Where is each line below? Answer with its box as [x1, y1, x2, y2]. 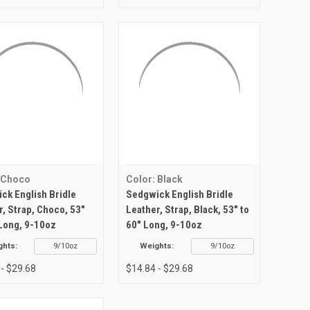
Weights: [140, 241, 174, 250]
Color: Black [125, 173, 183, 185]
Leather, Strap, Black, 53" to [125, 203, 249, 216]
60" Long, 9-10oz [125, 218, 202, 231]
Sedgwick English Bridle [125, 188, 233, 201]
